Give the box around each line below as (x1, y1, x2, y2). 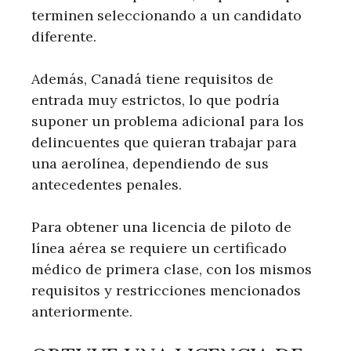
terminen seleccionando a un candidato (31, 5, 302, 24)
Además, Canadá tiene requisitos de (31, 69, 273, 88)
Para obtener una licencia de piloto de (31, 217, 291, 236)
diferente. (31, 27, 96, 45)
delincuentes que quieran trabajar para (31, 132, 297, 151)
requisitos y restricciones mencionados (31, 280, 301, 299)
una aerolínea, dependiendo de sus (31, 154, 269, 172)
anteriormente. (31, 302, 132, 320)
